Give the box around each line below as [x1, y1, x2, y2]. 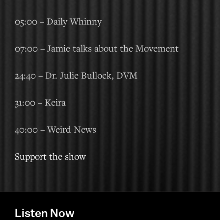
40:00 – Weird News [15, 123, 96, 135]
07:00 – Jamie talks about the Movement [15, 42, 179, 54]
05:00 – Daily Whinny [15, 15, 102, 27]
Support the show [15, 150, 86, 162]
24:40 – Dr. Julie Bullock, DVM [15, 69, 140, 81]
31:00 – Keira [15, 96, 66, 108]
